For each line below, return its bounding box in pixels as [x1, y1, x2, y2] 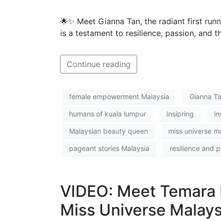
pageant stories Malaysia [69, 144, 149, 153]
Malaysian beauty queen [69, 127, 148, 136]
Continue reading [67, 59, 131, 69]
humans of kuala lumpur [69, 110, 146, 118]
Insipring [166, 110, 194, 118]
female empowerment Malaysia [69, 92, 169, 101]
